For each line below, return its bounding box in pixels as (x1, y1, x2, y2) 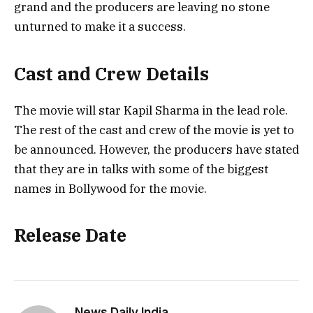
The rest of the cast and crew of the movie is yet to (14, 122, 294, 138)
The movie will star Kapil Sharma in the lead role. (14, 102, 288, 118)
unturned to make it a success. (14, 19, 186, 35)
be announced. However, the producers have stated (14, 141, 299, 157)
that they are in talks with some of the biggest (14, 161, 268, 177)
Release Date (14, 224, 126, 247)
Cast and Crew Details (14, 61, 209, 85)
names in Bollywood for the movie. (14, 180, 207, 196)
